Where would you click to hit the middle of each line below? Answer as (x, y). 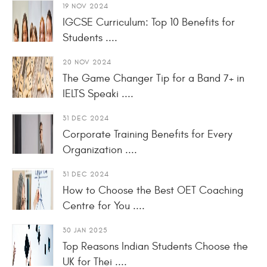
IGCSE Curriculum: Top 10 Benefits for (149, 22)
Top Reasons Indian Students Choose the (155, 246)
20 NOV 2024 (87, 62)
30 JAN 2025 (85, 230)
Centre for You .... (104, 206)
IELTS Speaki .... (98, 94)
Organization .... (100, 150)
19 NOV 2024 (86, 6)
